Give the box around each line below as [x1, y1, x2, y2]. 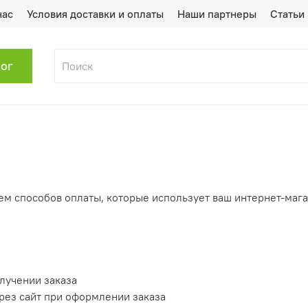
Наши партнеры [177, 7, 256, 21]
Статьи [269, 7, 305, 21]
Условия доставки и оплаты [26, 7, 164, 21]
